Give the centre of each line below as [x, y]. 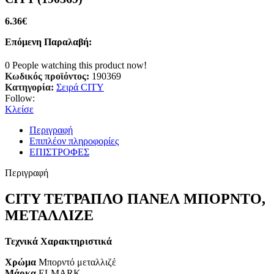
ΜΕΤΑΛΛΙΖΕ [49, 216]
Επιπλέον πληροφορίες [74, 141]
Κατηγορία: [29, 87]
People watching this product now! [80, 65]
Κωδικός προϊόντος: [48, 76]
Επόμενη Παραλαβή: [48, 42]
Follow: [20, 98]
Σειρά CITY [80, 87]
